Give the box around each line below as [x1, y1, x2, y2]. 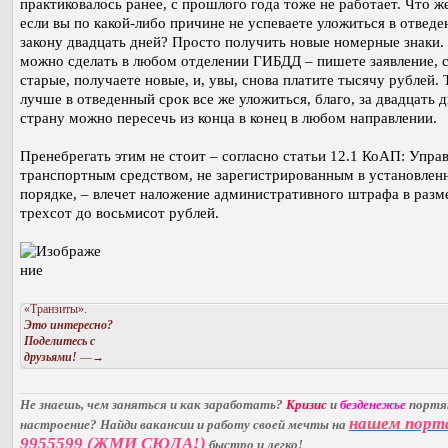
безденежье [340, 396, 406, 412]
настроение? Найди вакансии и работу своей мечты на [20, 416, 349, 432]
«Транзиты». [24, 302, 87, 317]
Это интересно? [24, 318, 113, 333]
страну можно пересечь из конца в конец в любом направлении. [20, 110, 437, 127]
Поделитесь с [24, 334, 95, 349]
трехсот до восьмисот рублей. [20, 205, 219, 222]
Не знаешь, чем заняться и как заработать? [20, 396, 286, 412]
